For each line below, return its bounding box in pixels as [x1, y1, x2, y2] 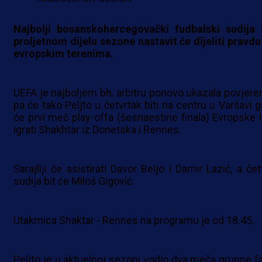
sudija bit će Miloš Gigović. [13, 175, 135, 188]
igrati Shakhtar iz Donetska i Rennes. [13, 123, 181, 136]
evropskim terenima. [13, 47, 113, 60]
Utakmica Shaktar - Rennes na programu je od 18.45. [13, 214, 254, 227]
